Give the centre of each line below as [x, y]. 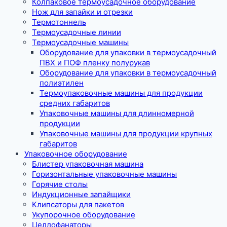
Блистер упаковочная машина [88, 164]
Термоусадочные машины [80, 42]
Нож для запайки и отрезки [82, 12]
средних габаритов [75, 103]
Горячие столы [60, 184]
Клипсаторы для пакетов [78, 204]
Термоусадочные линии [77, 32]
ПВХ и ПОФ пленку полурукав [95, 62]
